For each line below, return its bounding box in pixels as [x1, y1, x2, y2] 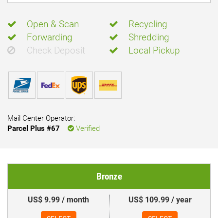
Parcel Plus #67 [7, 124, 60, 133]
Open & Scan [27, 18, 79, 30]
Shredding [128, 32, 169, 43]
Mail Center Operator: [7, 114, 75, 123]
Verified [74, 124, 100, 133]
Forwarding [27, 32, 73, 43]
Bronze [96, 171, 122, 182]
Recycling [128, 18, 167, 30]
